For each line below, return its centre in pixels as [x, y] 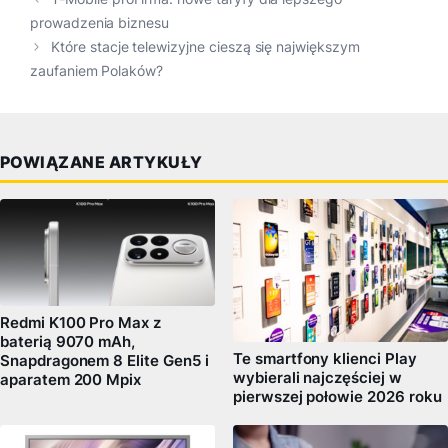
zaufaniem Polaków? [97, 70]
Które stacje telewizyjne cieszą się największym [205, 46]
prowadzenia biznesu [100, 22]
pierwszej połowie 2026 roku [337, 397]
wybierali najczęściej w [317, 378]
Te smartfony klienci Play [325, 359]
